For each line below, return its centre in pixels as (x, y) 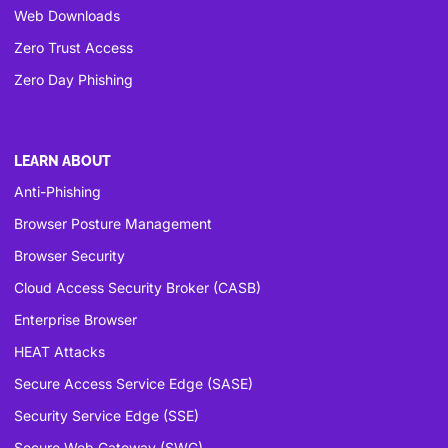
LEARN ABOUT (62, 161)
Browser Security (69, 255)
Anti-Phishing (57, 191)
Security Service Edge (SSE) (106, 415)
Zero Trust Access (73, 47)
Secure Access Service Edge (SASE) (133, 383)
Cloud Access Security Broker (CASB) (137, 287)
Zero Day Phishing (73, 79)
